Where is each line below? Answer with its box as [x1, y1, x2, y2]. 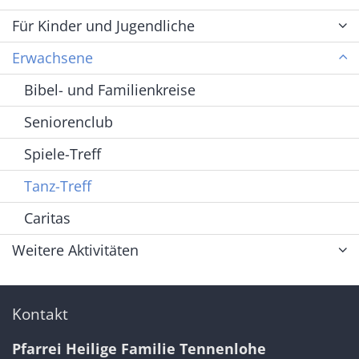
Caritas [24, 208, 71, 228]
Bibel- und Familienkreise [24, 79, 196, 99]
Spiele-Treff [24, 143, 101, 163]
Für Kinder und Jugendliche [12, 15, 195, 35]
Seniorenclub [24, 111, 113, 131]
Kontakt [12, 302, 68, 325]
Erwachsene [12, 47, 93, 67]
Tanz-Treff [24, 175, 91, 196]
